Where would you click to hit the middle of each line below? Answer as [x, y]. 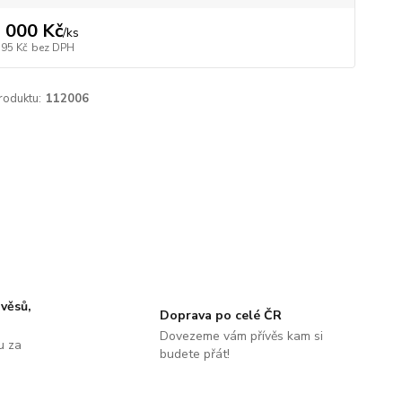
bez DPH [52, 48]
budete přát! [194, 354]
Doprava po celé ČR [220, 315]
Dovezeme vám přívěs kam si [241, 336]
